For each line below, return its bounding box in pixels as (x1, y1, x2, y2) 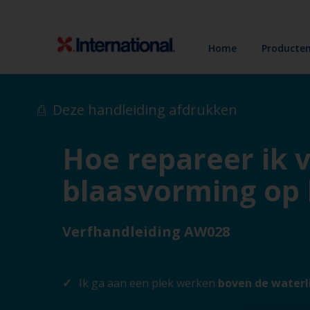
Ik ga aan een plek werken (79, 275, 215, 291)
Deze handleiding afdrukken (53, 100, 237, 119)
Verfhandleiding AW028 (62, 222, 230, 241)
